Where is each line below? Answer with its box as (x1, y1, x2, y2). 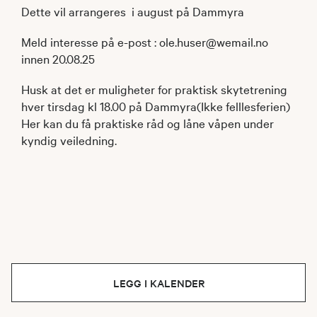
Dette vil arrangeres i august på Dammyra (21, 3, 244, 19)
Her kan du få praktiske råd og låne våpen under (21, 115, 274, 131)
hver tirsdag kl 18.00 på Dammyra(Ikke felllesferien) (21, 98, 290, 114)
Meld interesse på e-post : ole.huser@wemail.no (21, 33, 268, 50)
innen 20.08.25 (21, 50, 95, 67)
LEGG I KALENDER (113, 275, 204, 290)
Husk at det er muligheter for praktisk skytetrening (21, 81, 287, 97)
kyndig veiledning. (21, 132, 120, 148)
